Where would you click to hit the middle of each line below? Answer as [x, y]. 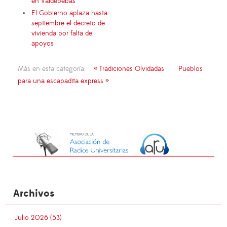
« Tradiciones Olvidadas [129, 69]
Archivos [34, 194]
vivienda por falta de [62, 33]
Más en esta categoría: [52, 69]
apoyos [43, 43]
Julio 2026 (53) [38, 218]
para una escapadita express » [63, 81]
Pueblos [191, 69]
